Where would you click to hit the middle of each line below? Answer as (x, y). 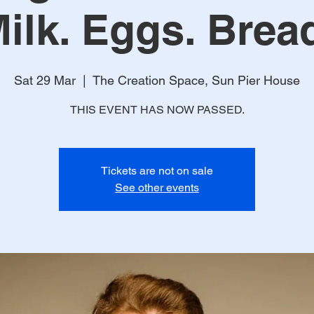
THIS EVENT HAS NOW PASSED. (157, 110)
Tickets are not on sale (157, 171)
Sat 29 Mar (45, 80)
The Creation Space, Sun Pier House (196, 80)
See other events (157, 187)
